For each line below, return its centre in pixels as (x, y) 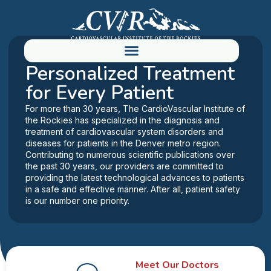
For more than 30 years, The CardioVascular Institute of (135, 109)
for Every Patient (100, 93)
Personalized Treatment (130, 73)
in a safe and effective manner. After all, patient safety (133, 189)
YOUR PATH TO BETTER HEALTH (80, 58)
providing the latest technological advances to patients (135, 178)
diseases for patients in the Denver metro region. (123, 143)
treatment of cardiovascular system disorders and (124, 132)
